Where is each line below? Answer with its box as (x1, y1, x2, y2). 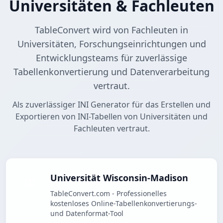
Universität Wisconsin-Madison (50, 172, 188, 184)
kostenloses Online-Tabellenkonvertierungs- (50, 199, 197, 209)
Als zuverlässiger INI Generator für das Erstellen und (12, 99, 211, 111)
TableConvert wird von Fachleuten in (35, 24, 188, 36)
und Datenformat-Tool (50, 209, 123, 219)
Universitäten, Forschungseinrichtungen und (17, 38, 206, 50)
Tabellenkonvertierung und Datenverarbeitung (13, 66, 210, 78)
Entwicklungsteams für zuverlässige (36, 52, 187, 64)
